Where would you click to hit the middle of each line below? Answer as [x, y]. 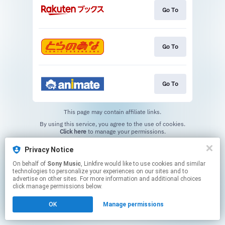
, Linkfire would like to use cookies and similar [93, 164]
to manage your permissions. [126, 131]
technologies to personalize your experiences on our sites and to [100, 171]
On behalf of [30, 164]
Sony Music [64, 164]
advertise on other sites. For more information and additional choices [107, 179]
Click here [73, 131]
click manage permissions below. [58, 186]
